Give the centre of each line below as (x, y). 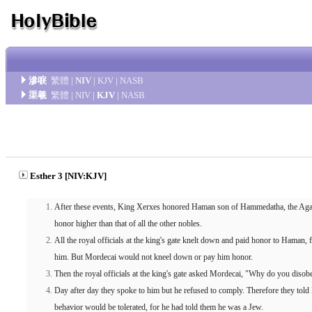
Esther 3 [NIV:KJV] (68, 176)
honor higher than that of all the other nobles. (128, 224)
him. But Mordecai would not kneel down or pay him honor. (154, 257)
